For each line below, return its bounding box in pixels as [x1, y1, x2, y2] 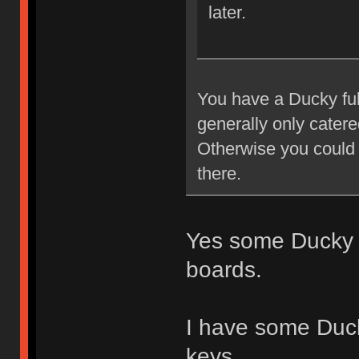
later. [208, 2, 246, 23]
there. [196, 163, 241, 184]
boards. [185, 257, 262, 283]
